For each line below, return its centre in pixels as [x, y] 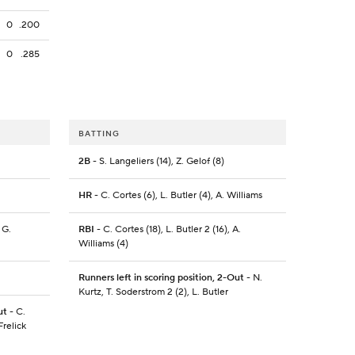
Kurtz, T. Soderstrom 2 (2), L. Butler [153, 292]
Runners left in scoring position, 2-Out [161, 278]
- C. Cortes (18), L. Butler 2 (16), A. [167, 230]
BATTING [99, 134]
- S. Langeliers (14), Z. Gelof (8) [157, 162]
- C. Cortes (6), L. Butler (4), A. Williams [177, 196]
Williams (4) [103, 244]
